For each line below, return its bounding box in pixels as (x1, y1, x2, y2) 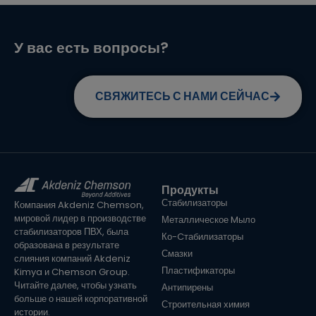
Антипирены (161, 281, 213, 295)
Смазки (161, 247, 193, 261)
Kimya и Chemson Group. (14, 265, 130, 279)
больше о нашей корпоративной (14, 292, 147, 306)
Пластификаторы (161, 264, 235, 278)
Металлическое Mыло (161, 213, 255, 227)
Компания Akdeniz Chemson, (14, 198, 144, 212)
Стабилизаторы (161, 196, 227, 210)
